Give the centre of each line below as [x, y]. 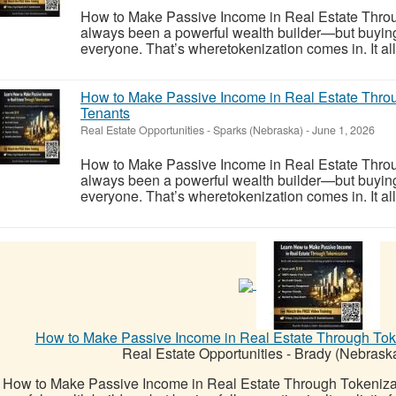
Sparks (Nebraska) [258, 129]
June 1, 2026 [342, 129]
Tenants [105, 112]
